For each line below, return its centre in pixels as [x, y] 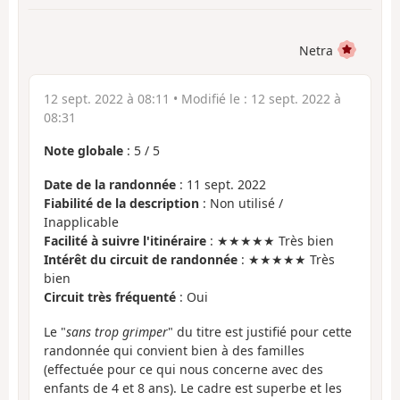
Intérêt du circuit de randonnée [141, 260]
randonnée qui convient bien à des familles [174, 350]
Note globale [83, 150]
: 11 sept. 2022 [221, 185]
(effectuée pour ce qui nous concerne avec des [183, 369]
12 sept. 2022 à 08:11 [107, 98]
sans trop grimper [117, 331]
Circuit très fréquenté [110, 297]
